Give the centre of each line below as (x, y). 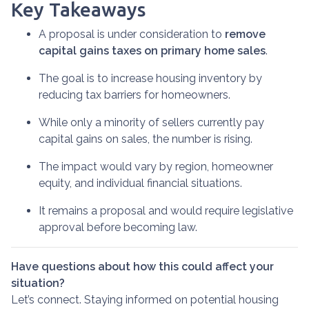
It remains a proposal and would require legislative (166, 211)
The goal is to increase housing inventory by (150, 78)
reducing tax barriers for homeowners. (134, 95)
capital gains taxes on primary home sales (152, 51)
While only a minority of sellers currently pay (151, 122)
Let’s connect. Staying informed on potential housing (145, 300)
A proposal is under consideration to (132, 34)
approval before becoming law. (118, 227)
